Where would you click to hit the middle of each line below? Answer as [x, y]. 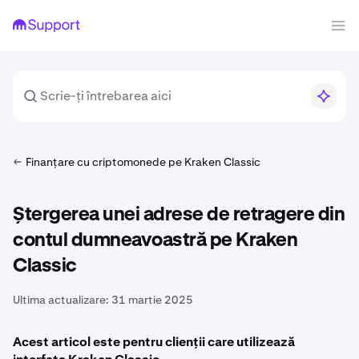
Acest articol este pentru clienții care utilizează [154, 342]
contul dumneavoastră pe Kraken [155, 240]
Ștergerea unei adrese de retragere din [179, 215]
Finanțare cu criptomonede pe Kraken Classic [143, 162]
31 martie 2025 [152, 300]
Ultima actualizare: [61, 300]
